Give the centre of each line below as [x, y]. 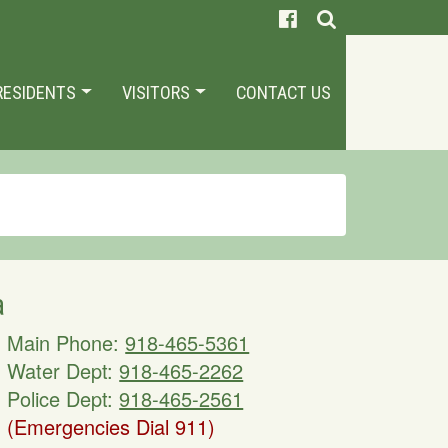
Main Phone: [66, 342]
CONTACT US [283, 92]
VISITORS [158, 92]
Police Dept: [63, 398]
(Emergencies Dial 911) [111, 426]
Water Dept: [63, 370]
